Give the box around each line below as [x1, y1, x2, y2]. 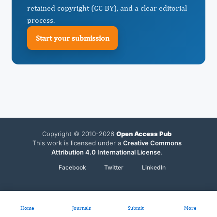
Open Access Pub [116, 130, 171, 138]
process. [27, 15, 55, 25]
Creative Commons [123, 139, 182, 147]
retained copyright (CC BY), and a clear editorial [27, 3, 187, 13]
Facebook [58, 164, 86, 171]
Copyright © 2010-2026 [42, 130, 116, 138]
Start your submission [35, 33, 109, 43]
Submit [127, 205, 144, 211]
